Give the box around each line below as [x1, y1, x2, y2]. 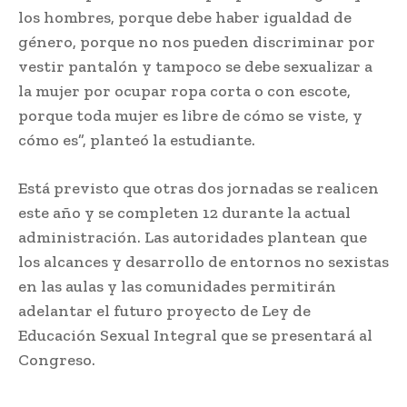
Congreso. [18, 350, 95, 371]
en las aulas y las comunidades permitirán [18, 276, 336, 297]
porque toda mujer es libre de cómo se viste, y [18, 105, 362, 126]
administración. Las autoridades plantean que [18, 227, 367, 248]
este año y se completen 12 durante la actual [18, 203, 351, 223]
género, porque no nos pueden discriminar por [18, 32, 375, 53]
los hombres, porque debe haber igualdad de [18, 7, 352, 28]
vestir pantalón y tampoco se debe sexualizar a [18, 56, 372, 77]
